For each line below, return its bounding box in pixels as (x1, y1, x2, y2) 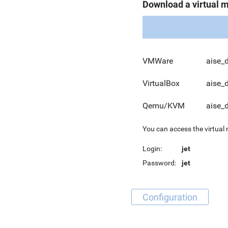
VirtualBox (142, 78, 180, 88)
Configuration (142, 191, 197, 203)
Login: (142, 144, 162, 153)
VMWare (142, 55, 173, 66)
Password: (142, 158, 176, 167)
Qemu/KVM (142, 100, 185, 110)
